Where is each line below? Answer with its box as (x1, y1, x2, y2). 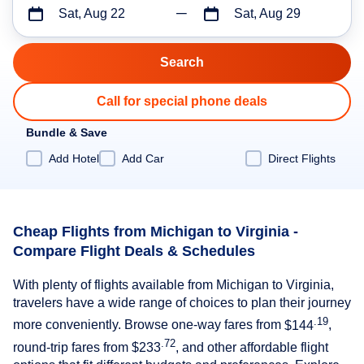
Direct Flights (268, 151, 336, 165)
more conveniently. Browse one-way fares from (13, 318, 284, 332)
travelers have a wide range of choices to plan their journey (13, 296, 351, 310)
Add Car (122, 151, 164, 165)
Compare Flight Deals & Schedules (13, 242, 255, 259)
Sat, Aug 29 (233, 6, 301, 20)
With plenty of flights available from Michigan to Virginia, (13, 278, 334, 292)
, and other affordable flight (175, 340, 328, 355)
